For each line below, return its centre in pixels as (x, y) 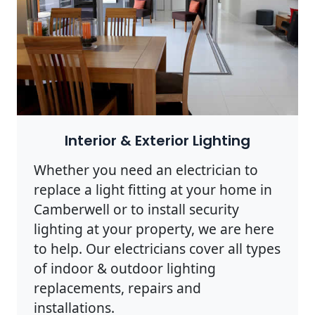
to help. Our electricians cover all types (157, 248)
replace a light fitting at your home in (153, 189)
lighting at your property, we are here (154, 229)
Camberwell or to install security (136, 209)
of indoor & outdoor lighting (125, 268)
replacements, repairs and (117, 288)
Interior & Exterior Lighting (157, 140)
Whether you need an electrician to (146, 169)
